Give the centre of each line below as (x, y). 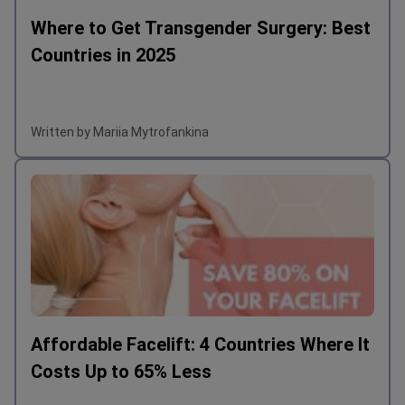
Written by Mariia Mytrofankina (120, 132)
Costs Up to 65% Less (121, 372)
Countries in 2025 (103, 56)
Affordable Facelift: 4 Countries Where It (200, 345)
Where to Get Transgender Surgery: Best (201, 28)
